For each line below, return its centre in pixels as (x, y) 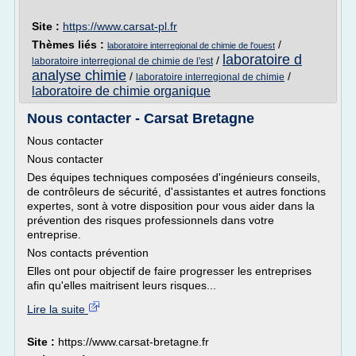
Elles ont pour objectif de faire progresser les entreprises (169, 271)
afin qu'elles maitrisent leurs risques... (122, 285)
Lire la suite (58, 309)
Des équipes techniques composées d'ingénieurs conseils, (174, 177)
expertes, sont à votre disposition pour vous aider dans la (171, 206)
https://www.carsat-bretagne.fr (133, 342)
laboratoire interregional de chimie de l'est (122, 61)
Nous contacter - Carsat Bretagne (141, 118)
